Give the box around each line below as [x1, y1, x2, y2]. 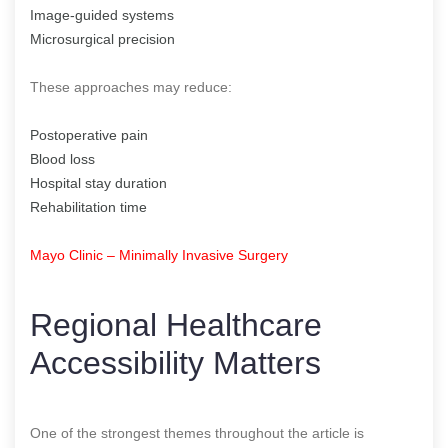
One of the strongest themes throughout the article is [30, 424, 364, 441]
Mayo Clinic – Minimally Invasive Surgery [30, 246, 288, 263]
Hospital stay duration [30, 174, 167, 191]
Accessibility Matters [30, 344, 321, 381]
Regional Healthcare [30, 306, 322, 343]
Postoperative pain [30, 126, 148, 143]
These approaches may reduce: [30, 78, 232, 95]
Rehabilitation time [30, 198, 147, 215]
